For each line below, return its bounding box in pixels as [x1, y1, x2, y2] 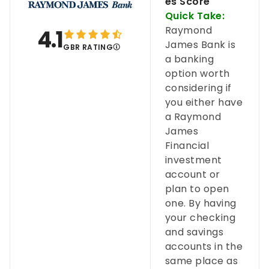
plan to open [165, 182, 229, 196]
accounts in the [165, 240, 243, 253]
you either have [165, 95, 243, 109]
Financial [165, 139, 210, 153]
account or [165, 168, 220, 181]
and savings [165, 225, 224, 239]
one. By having [165, 196, 237, 210]
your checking [165, 211, 236, 225]
